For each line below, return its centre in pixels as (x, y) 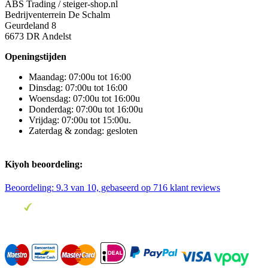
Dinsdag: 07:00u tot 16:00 (78, 88)
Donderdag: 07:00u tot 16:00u (86, 109)
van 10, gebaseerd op (111, 187)
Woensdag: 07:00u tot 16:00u (84, 99)
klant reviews (194, 187)
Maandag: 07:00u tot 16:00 (80, 77)
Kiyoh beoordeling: (44, 164)
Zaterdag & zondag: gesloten (83, 131)
